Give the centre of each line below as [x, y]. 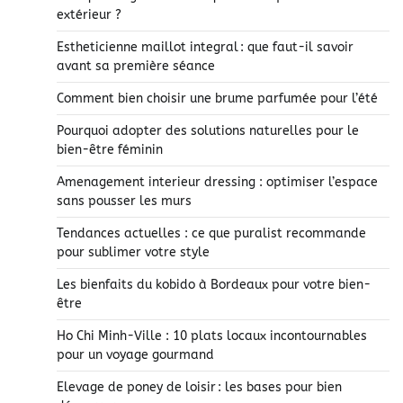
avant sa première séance [136, 67]
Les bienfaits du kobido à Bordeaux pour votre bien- [214, 285]
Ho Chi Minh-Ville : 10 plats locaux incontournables [212, 336]
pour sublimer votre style [133, 253]
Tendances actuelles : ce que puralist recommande [211, 234]
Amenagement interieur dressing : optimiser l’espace [217, 183]
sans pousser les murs [124, 201]
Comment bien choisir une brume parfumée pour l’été [217, 99]
